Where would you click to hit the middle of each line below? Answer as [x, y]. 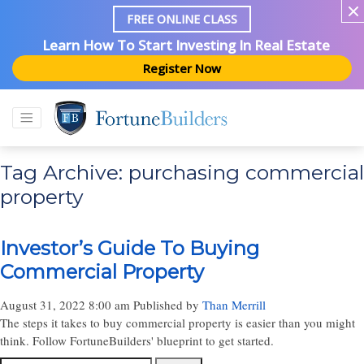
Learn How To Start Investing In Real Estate [186, 45]
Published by [168, 305]
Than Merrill [234, 305]
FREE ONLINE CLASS [182, 19]
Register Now [182, 68]
